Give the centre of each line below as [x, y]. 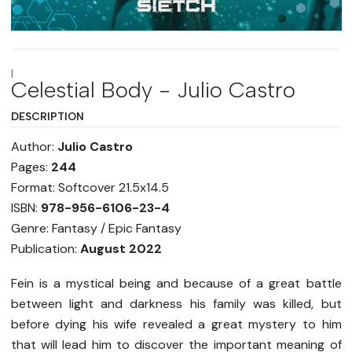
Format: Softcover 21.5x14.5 [90, 188]
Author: [34, 147]
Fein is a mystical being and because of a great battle [176, 284]
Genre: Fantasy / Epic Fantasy [96, 229]
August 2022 [121, 249]
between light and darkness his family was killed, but [176, 304]
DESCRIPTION [47, 117]
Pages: [31, 167]
